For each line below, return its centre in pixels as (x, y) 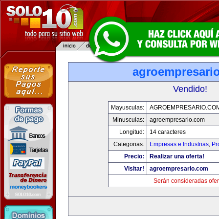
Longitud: (131, 132)
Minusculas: (128, 120)
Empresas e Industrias (179, 144)
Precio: (134, 156)
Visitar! (134, 169)
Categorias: (129, 144)
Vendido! (190, 89)
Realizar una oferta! (177, 156)
